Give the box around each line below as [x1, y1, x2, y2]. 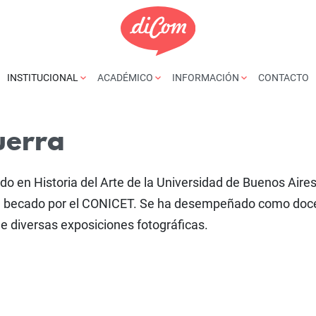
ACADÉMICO [97, 71, 155, 83]
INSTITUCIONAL [7, 71, 80, 83]
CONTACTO [258, 71, 309, 83]
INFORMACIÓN [172, 71, 241, 83]
